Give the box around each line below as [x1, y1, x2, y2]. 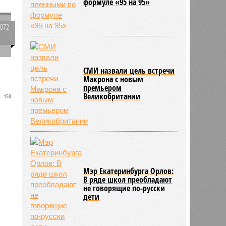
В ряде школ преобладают [83, 174, 173, 185]
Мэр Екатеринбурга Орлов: [83, 165, 174, 177]
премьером [83, 82, 122, 93]
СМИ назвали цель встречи [83, 65, 175, 76]
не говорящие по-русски [83, 182, 165, 194]
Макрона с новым [83, 73, 144, 85]
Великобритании [83, 90, 141, 102]
